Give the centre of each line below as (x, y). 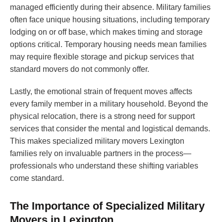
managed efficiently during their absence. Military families (110, 7)
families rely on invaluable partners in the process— (101, 154)
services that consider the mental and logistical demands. (110, 129)
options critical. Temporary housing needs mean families (108, 45)
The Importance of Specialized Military (107, 206)
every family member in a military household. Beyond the (109, 104)
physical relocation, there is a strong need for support (102, 116)
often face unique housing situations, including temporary (110, 20)
